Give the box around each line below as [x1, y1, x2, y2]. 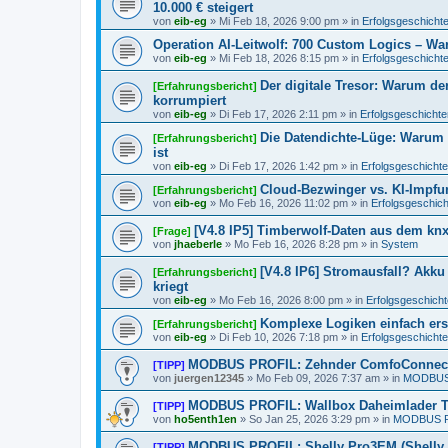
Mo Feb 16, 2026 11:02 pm [219, 197, 348, 209]
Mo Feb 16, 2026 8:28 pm [234, 238, 358, 250]
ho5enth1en [174, 413, 237, 425]
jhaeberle [174, 238, 222, 250]
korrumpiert [153, 93, 226, 108]
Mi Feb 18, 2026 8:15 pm [219, 52, 339, 64]
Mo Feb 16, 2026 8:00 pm [219, 294, 343, 306]
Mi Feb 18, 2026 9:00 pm [219, 15, 339, 27]
